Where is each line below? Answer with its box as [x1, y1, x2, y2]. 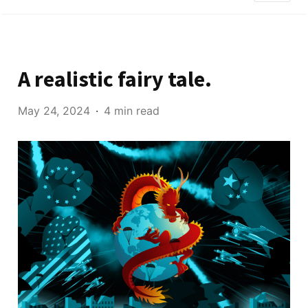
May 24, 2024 [18, 104, 91, 118]
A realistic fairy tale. [18, 65, 212, 93]
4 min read [104, 104, 160, 118]
